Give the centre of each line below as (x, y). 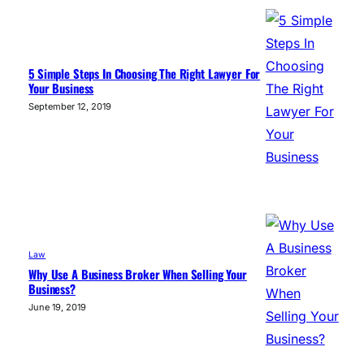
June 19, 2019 (58, 308)
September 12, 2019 (70, 107)
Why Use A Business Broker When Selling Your (138, 274)
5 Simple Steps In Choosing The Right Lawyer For (145, 74)
